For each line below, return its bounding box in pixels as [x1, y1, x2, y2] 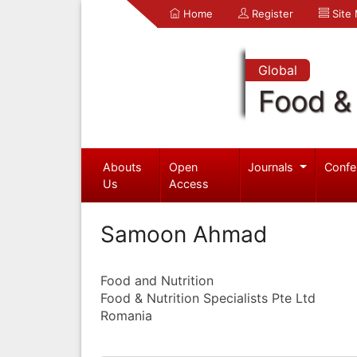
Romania [100, 307, 152, 324]
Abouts [102, 159, 142, 174]
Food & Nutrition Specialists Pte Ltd [100, 289, 316, 306]
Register [249, 7, 293, 20]
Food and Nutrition [100, 272, 214, 288]
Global [257, 62, 297, 78]
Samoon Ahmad [100, 220, 267, 248]
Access [169, 176, 210, 190]
